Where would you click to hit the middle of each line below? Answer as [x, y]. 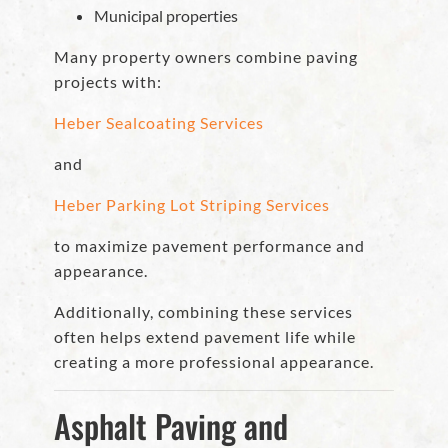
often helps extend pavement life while [205, 337]
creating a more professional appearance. [214, 362]
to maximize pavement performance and [209, 246]
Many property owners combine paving [206, 57]
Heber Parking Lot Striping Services [192, 205]
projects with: [108, 82]
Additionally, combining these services [203, 312]
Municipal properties [166, 16]
